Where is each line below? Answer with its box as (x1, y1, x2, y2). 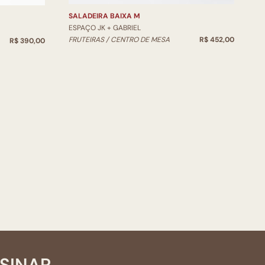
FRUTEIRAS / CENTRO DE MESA (69, 35, 170, 45)
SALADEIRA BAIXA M (69, 11, 140, 21)
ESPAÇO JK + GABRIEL (69, 23, 141, 33)
